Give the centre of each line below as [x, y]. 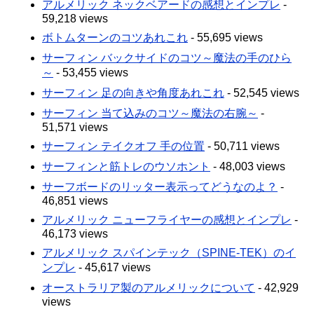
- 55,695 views [225, 38]
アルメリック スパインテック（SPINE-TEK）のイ [169, 253]
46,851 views [75, 201]
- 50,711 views [242, 146]
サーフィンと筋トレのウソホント [126, 167]
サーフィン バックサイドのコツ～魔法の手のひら [167, 58]
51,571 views [75, 128]
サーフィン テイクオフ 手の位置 [123, 146]
